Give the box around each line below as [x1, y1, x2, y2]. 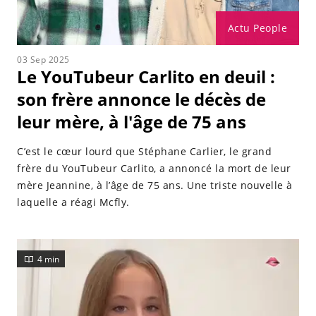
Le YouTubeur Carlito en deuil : [17, 65, 275, 88]
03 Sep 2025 [17, 54, 70, 66]
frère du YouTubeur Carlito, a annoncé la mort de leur [17, 162, 291, 175]
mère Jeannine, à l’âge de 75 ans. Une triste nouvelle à [17, 178, 293, 192]
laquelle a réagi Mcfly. [17, 195, 130, 209]
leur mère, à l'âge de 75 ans [17, 110, 246, 133]
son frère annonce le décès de [17, 87, 266, 111]
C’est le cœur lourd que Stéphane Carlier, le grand [17, 145, 272, 158]
